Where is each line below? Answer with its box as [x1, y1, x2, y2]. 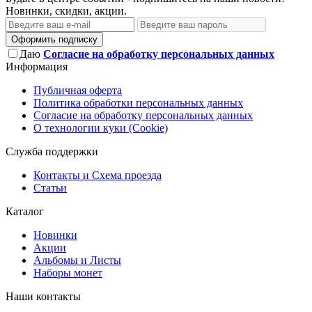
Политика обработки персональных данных [33, 97, 243, 109]
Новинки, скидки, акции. [6, 5, 127, 17]
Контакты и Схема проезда [33, 169, 162, 182]
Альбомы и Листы [33, 254, 121, 267]
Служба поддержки [6, 146, 98, 158]
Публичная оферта [33, 84, 122, 97]
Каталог [6, 205, 44, 218]
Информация [6, 61, 68, 73]
